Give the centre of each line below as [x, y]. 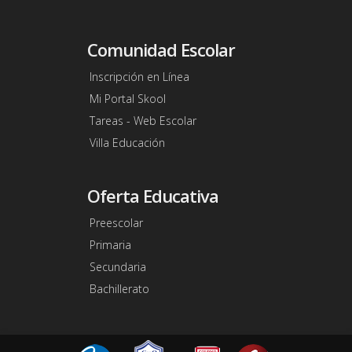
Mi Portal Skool [127, 99]
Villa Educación [127, 143]
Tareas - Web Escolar [143, 121]
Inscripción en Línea [139, 77]
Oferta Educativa [152, 196]
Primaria [110, 245]
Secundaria [117, 267]
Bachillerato [119, 289]
